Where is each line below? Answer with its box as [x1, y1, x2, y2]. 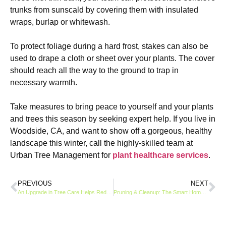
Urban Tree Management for [10, 151, 112, 160]
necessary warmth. [10, 78, 77, 87]
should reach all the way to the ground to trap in [10, 66, 179, 75]
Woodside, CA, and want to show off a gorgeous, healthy [10, 127, 212, 136]
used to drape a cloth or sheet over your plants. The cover [10, 54, 214, 63]
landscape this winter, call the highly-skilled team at [10, 139, 193, 148]
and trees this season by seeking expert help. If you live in [10, 115, 215, 124]
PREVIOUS [18, 180, 52, 188]
